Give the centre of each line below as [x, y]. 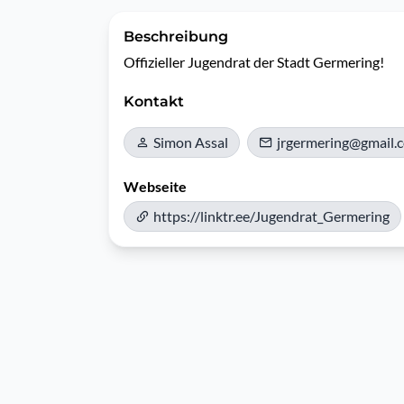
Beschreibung [176, 37]
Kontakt [154, 101]
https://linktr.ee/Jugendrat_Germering [271, 216]
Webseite [155, 186]
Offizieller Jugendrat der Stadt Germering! [254, 62]
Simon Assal [191, 142]
